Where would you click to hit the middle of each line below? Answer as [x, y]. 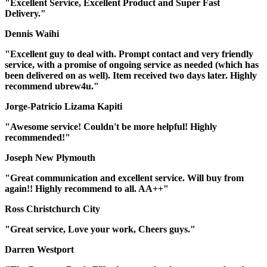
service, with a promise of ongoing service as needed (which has [132, 64]
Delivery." [25, 13]
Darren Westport [39, 249]
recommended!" [38, 137]
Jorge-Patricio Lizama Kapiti [63, 106]
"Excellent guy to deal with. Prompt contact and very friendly [129, 54]
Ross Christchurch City [52, 209]
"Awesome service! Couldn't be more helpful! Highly [111, 126]
